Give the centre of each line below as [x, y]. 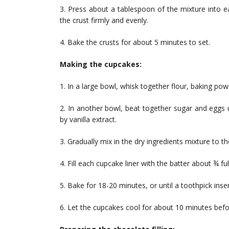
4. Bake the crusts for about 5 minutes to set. [135, 42]
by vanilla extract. [88, 120]
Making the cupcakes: [101, 64]
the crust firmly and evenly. [104, 20]
